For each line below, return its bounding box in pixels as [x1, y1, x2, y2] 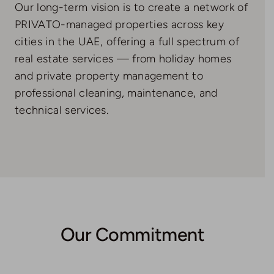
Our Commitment [60, 223, 205, 246]
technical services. [14, 103, 109, 117]
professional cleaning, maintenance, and [14, 86, 218, 100]
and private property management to [14, 68, 204, 83]
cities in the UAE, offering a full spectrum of [14, 34, 239, 48]
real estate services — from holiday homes [14, 51, 232, 65]
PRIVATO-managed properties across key [14, 17, 224, 31]
